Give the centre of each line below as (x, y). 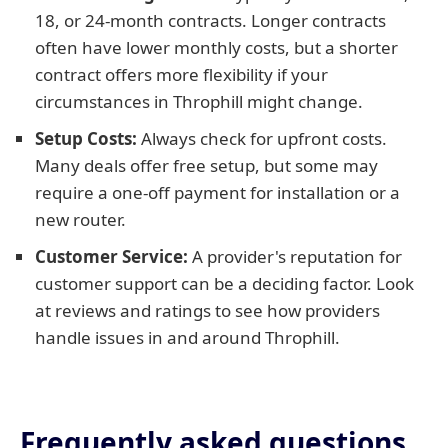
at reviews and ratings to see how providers (207, 310)
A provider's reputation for (295, 256)
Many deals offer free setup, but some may (206, 165)
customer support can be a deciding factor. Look (224, 283)
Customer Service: (111, 256)
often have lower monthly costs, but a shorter (216, 47)
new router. (80, 219)
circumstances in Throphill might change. (199, 101)
